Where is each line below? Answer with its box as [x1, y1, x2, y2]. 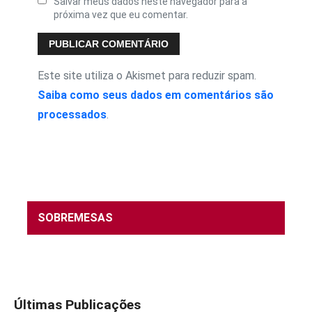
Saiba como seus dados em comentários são [38, 88, 274, 102]
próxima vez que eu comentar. [54, 8, 188, 20]
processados [38, 107, 107, 121]
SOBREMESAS [38, 210, 113, 224]
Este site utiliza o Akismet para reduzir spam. [38, 68, 256, 82]
